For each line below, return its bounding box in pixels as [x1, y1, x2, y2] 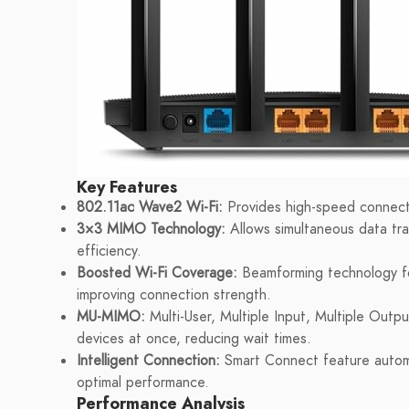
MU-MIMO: [77, 307, 145, 327]
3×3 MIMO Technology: [77, 219, 225, 239]
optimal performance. [77, 372, 209, 393]
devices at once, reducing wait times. [77, 329, 311, 349]
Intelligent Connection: [77, 351, 220, 371]
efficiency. [77, 241, 142, 261]
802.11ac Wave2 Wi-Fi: [77, 197, 223, 217]
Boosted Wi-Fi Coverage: [77, 263, 237, 283]
